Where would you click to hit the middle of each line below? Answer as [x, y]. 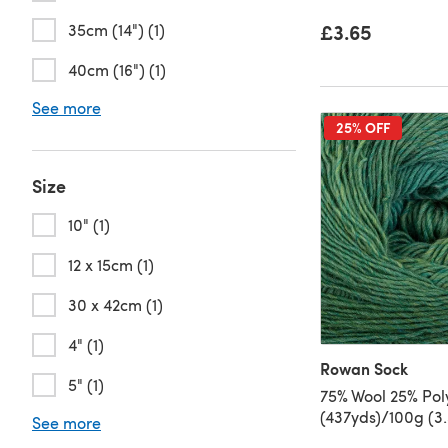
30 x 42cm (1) [115, 304]
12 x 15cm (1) [111, 264]
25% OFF [362, 127]
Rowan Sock [363, 368]
